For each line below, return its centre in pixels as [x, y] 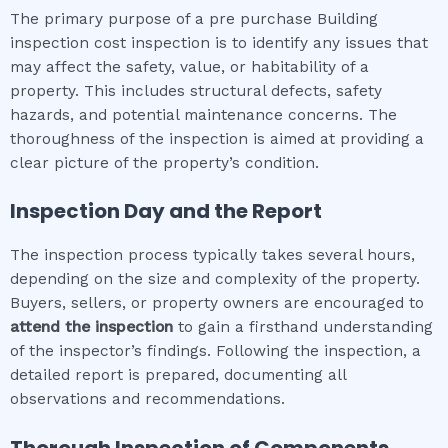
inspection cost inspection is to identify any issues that [219, 42]
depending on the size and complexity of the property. [215, 279]
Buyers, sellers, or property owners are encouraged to [217, 303]
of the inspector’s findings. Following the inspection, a [215, 351]
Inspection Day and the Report [166, 211]
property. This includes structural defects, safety [196, 90]
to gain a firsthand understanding [303, 327]
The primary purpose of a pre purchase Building [194, 18]
